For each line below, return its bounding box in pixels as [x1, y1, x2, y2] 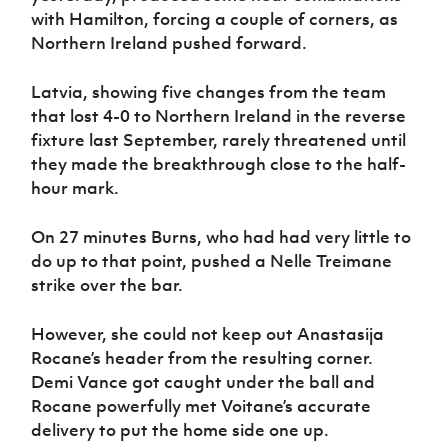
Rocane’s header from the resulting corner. [31, 347, 374, 370]
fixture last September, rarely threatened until [31, 129, 407, 152]
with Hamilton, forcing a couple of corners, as [31, 8, 399, 31]
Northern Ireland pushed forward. [31, 32, 308, 55]
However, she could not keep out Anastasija [31, 323, 385, 346]
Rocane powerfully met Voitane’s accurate [31, 395, 372, 418]
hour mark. [31, 177, 120, 200]
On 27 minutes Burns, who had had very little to [31, 226, 412, 249]
